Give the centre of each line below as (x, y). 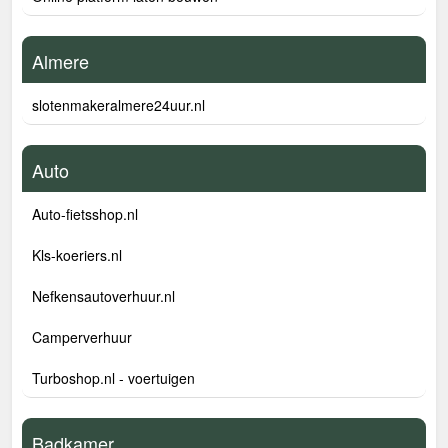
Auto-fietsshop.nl (85, 214)
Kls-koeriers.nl (77, 255)
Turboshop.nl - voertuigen (113, 378)
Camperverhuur (82, 337)
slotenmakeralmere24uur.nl (118, 105)
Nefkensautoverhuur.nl (103, 296)
